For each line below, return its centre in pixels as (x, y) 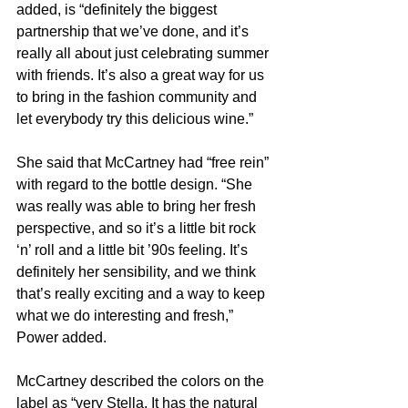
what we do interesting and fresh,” (127, 315)
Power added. (61, 337)
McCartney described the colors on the (142, 381)
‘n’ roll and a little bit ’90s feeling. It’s (134, 250)
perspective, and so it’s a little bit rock (138, 228)
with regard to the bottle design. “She (136, 184)
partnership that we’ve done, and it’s (134, 31)
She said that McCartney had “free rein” (144, 162)
